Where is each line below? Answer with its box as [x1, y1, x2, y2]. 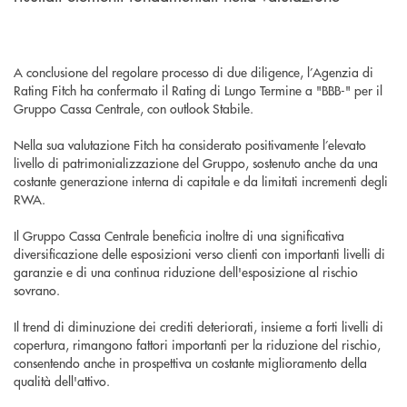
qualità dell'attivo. [14, 372, 110, 391]
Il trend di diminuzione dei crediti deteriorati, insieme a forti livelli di [14, 317, 383, 336]
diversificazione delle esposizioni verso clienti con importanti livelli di [14, 244, 385, 263]
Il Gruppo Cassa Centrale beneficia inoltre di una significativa [14, 226, 344, 245]
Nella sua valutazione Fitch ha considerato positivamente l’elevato [14, 135, 366, 154]
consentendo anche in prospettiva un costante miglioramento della [14, 353, 367, 372]
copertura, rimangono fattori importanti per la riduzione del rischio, [14, 335, 381, 354]
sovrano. [14, 281, 60, 300]
